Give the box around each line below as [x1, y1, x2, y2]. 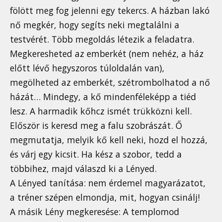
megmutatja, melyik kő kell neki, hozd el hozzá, [10, 133, 208, 146]
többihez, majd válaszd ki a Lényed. [10, 162, 157, 174]
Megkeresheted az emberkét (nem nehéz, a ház [10, 47, 204, 59]
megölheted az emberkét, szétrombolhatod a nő [10, 76, 210, 88]
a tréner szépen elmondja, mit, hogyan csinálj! [10, 191, 200, 203]
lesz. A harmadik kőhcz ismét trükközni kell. [10, 105, 192, 117]
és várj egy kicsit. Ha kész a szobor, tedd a [10, 148, 182, 160]
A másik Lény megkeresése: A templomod [10, 205, 179, 218]
